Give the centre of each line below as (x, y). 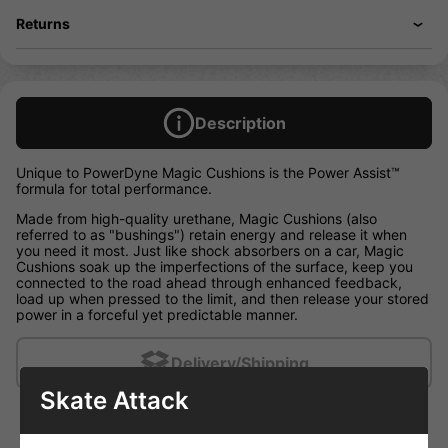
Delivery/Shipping (240, 363)
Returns (43, 24)
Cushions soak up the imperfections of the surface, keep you (214, 267)
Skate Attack (114, 400)
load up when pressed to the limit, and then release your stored (222, 299)
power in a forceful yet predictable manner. (157, 315)
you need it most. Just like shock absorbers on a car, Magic (210, 251)
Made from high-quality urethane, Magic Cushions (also (196, 219)
